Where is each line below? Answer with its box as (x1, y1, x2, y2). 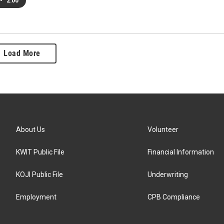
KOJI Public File (16, 170, 63, 178)
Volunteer (147, 125, 179, 133)
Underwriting (147, 170, 188, 178)
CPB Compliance (147, 193, 200, 201)
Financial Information (147, 148, 214, 156)
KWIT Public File (16, 148, 64, 156)
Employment (16, 193, 56, 201)
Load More (3, 48, 40, 58)
